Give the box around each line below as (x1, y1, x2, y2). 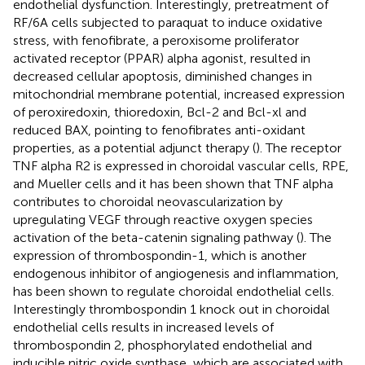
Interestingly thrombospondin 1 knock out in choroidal (13, 301, 330, 317)
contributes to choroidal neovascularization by (13, 193, 283, 209)
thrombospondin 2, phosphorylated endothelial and (13, 336, 312, 353)
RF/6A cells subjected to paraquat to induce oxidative (13, 14, 323, 30)
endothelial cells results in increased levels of (13, 319, 274, 335)
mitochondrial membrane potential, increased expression (13, 86, 345, 102)
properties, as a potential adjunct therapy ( (13, 139, 256, 156)
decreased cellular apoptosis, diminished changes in (13, 68, 312, 84)
